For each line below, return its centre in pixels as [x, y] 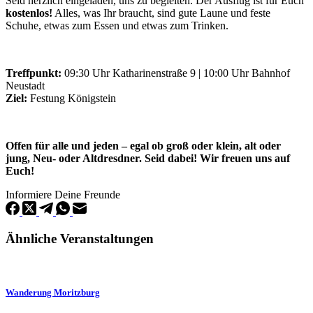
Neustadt [25, 85]
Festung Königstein [72, 98]
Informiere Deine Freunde [63, 194]
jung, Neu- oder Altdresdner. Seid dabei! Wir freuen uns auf [148, 158]
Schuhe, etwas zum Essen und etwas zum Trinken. [117, 25]
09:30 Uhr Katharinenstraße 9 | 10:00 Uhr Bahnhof [176, 73]
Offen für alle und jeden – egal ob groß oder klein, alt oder [143, 145]
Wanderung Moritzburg [53, 293]
